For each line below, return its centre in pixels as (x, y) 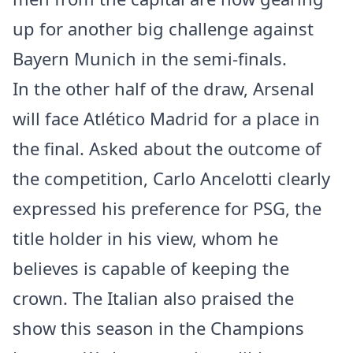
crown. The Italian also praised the (153, 298)
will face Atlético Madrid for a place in (166, 119)
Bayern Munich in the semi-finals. (150, 59)
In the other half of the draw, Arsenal (163, 89)
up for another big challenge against (163, 29)
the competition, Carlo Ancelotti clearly (171, 178)
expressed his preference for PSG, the (167, 208)
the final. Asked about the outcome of (167, 149)
